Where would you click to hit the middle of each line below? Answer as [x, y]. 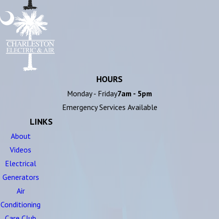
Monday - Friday [92, 93]
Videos [21, 149]
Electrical [21, 163]
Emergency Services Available [109, 107]
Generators [21, 177]
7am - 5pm [135, 93]
